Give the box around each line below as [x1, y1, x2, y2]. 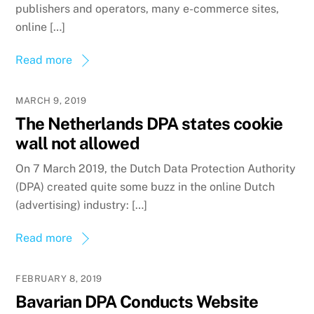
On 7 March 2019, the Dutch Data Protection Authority [15, 161, 296, 175]
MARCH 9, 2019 [15, 95, 87, 107]
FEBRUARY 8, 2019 [15, 273, 102, 284]
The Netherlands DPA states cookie [15, 114, 283, 134]
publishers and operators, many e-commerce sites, [15, 2, 280, 16]
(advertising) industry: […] [15, 198, 148, 212]
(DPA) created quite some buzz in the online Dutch [15, 179, 275, 193]
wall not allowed [15, 133, 139, 153]
